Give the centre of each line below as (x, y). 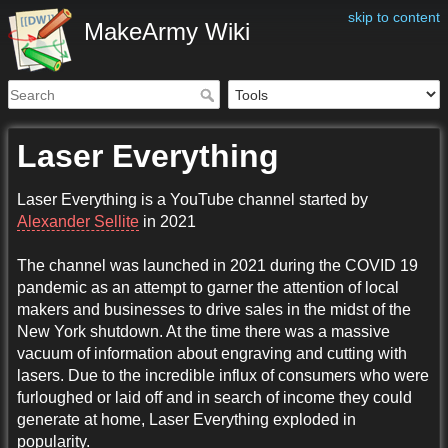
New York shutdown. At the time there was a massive (203, 332)
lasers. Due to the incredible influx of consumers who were (223, 376)
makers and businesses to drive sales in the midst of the (214, 310)
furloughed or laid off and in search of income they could (214, 398)
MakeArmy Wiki (167, 31)
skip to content (394, 17)
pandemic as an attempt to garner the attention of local (208, 288)
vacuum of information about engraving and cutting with (212, 354)
